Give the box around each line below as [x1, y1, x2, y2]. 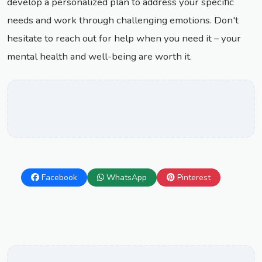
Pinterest [177, 172, 211, 184]
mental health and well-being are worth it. [7, 50, 192, 64]
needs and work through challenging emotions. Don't [7, 13, 239, 27]
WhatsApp [106, 172, 147, 184]
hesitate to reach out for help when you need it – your [7, 32, 241, 46]
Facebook [42, 172, 77, 184]
